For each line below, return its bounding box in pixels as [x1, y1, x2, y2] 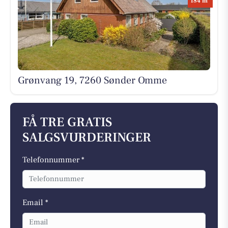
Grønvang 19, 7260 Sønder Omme [17, 73, 167, 87]
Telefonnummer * [22, 154, 84, 165]
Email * [22, 197, 48, 208]
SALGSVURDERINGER [22, 129, 151, 146]
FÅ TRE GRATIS [22, 113, 112, 131]
